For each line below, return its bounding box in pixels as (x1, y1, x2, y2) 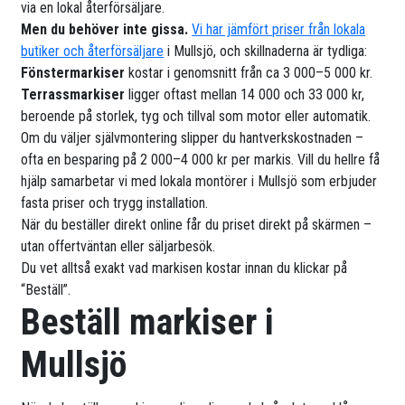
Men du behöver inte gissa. (21, 21, 193, 39)
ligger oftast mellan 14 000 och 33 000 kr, (125, 86, 365, 104)
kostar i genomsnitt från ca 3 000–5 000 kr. (125, 64, 373, 82)
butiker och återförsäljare (21, 42, 165, 61)
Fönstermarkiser (21, 64, 126, 82)
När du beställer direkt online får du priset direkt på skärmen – (21, 216, 372, 234)
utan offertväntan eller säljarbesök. (21, 238, 216, 256)
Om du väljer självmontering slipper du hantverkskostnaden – (21, 129, 364, 147)
